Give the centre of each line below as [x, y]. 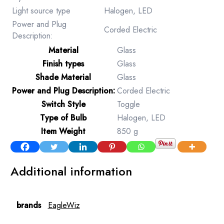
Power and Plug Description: [63, 90]
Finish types [63, 63]
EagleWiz [64, 205]
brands [29, 205]
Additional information [71, 171]
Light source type [41, 10]
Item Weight [63, 131]
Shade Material [63, 77]
